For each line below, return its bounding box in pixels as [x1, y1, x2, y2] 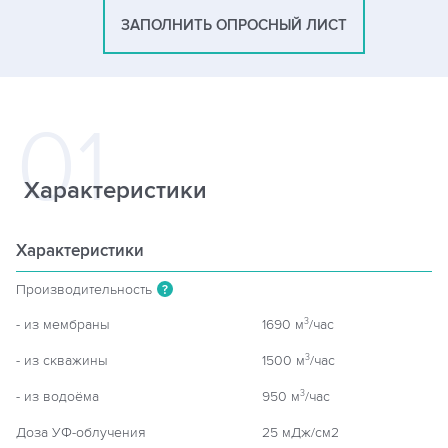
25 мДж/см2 [262, 424, 339, 441]
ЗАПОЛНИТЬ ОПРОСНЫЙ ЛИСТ [121, 16, 347, 35]
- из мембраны [16, 316, 110, 333]
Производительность [16, 281, 152, 298]
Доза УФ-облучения [16, 424, 146, 441]
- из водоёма [16, 388, 99, 405]
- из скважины [16, 352, 108, 369]
